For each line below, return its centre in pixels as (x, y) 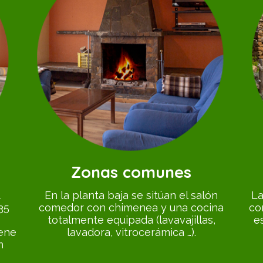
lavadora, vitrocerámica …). (131, 232)
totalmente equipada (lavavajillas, (131, 220)
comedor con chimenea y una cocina (131, 207)
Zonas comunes (131, 172)
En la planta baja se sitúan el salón (131, 195)
